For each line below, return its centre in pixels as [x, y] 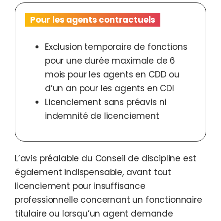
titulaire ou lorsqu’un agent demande [94, 214]
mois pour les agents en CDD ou [112, 75]
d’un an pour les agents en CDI [110, 89]
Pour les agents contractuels [93, 20]
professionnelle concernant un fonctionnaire [109, 200]
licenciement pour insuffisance [80, 186]
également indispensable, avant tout [93, 172]
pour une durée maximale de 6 [110, 61]
